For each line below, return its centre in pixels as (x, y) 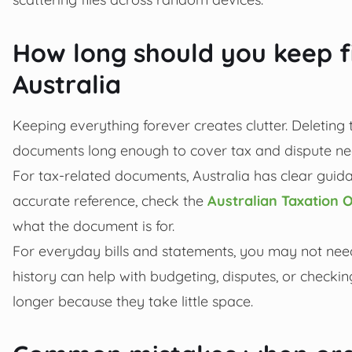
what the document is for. (93, 226)
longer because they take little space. (133, 301)
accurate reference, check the (110, 201)
